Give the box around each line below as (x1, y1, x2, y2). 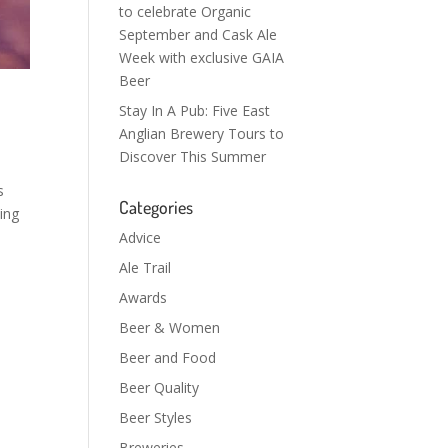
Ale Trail (119, 258, 172, 277)
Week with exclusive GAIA (119, 48, 285, 67)
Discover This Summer (119, 147, 267, 166)
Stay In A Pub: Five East (119, 101, 271, 120)
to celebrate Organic (119, 2, 252, 21)
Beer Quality (119, 378, 200, 397)
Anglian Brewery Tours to (119, 124, 285, 143)
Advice (119, 228, 162, 247)
